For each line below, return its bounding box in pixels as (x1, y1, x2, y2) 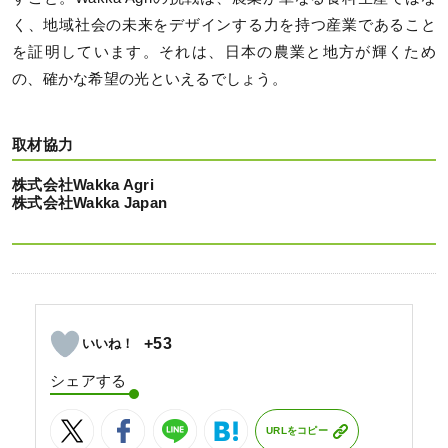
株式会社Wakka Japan (12, 194, 168, 211)
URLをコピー (266, 425, 328, 437)
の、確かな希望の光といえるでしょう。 (12, 70, 288, 87)
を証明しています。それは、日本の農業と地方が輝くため (12, 43, 436, 60)
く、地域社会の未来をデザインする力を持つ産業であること (12, 16, 436, 33)
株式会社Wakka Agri (12, 176, 154, 193)
